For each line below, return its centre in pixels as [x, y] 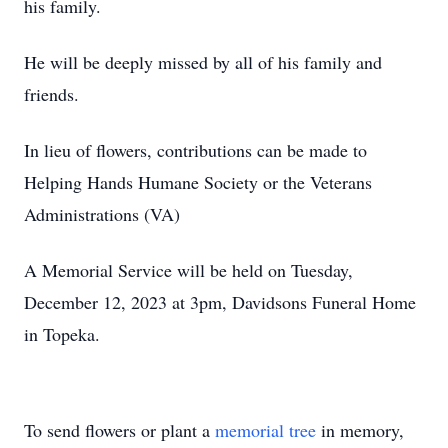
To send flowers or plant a [119, 430]
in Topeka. [62, 334]
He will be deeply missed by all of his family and [203, 62]
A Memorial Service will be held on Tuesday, [188, 270]
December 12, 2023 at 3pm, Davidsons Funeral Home [220, 302]
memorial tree [265, 430]
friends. [51, 94]
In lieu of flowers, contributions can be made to [195, 150]
